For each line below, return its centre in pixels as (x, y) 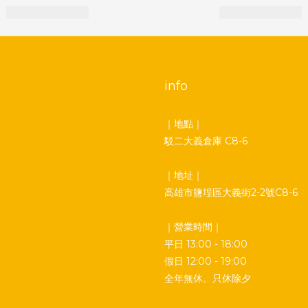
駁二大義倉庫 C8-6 (206, 141)
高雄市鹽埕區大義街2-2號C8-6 (231, 192)
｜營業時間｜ (193, 227)
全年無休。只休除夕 (208, 278)
